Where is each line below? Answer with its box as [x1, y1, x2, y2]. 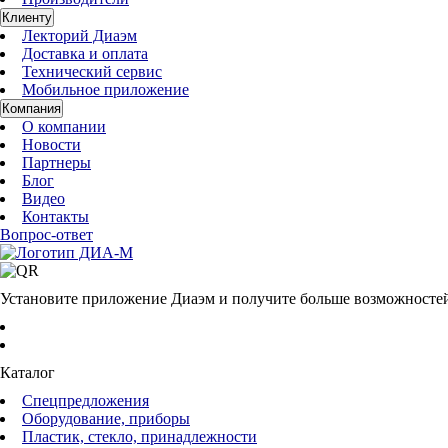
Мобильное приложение [22, 81, 189, 98]
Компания [2, 101, 61, 116]
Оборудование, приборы [22, 410, 190, 427]
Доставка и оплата [22, 45, 148, 62]
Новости [22, 136, 81, 153]
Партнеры [22, 154, 91, 171]
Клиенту [2, 10, 52, 25]
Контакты [22, 208, 89, 225]
